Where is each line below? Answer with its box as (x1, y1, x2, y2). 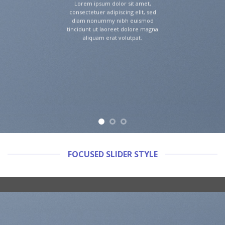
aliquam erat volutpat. (83, 33, 142, 41)
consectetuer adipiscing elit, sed (69, 8, 156, 16)
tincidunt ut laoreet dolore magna (67, 25, 158, 33)
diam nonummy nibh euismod (71, 16, 154, 24)
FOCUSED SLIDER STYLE (67, 148, 158, 160)
